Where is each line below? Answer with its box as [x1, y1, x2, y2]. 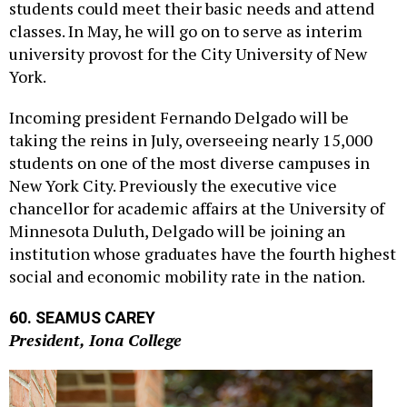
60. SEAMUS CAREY [9, 288, 155, 308]
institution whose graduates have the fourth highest [9, 223, 396, 245]
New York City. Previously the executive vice [9, 154, 337, 177]
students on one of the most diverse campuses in [9, 132, 370, 154]
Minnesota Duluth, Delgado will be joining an [9, 200, 345, 223]
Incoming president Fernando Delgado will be [9, 86, 349, 109]
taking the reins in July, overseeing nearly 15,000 [9, 109, 372, 132]
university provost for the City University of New [9, 23, 367, 45]
